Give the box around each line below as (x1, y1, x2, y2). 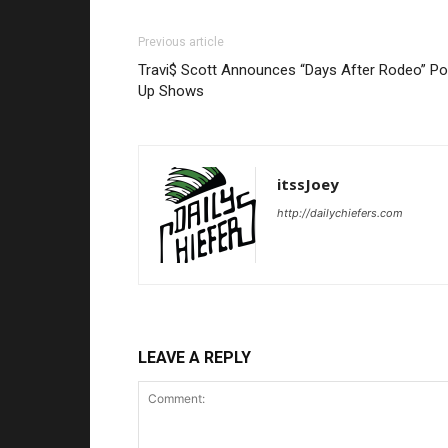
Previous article (138, 34, 224, 49)
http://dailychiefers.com (277, 205, 403, 220)
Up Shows (138, 81, 204, 100)
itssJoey (277, 173, 339, 194)
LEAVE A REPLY (138, 347, 251, 367)
